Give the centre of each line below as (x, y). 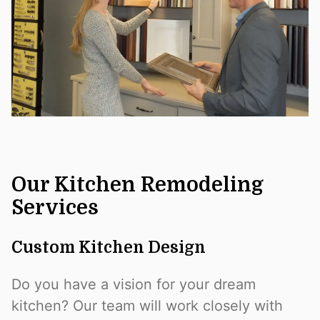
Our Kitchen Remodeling (137, 185)
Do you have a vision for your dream (134, 284)
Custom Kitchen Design (109, 247)
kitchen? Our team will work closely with (147, 305)
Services (55, 208)
